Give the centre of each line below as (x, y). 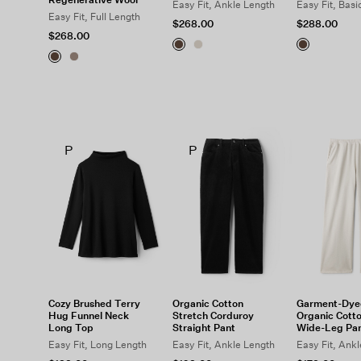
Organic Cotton (207, 303)
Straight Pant (203, 328)
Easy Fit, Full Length (94, 17)
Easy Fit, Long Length (98, 344)
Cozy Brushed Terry (94, 303)
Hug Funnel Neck (89, 315)
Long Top (71, 328)
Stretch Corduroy (213, 315)
